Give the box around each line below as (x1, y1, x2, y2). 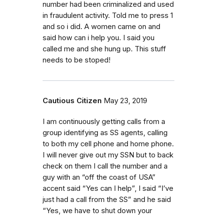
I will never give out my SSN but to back (43, 150, 173, 159)
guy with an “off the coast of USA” (43, 172, 155, 182)
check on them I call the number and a (43, 161, 168, 170)
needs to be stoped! (43, 55, 110, 64)
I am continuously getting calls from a (43, 117, 165, 126)
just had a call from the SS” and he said (43, 195, 171, 204)
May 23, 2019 (104, 96, 147, 105)
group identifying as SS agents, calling (43, 128, 168, 137)
